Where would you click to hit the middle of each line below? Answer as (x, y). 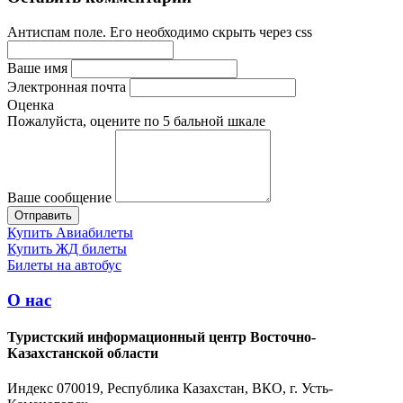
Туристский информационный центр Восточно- (161, 336)
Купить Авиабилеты (70, 232)
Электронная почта (67, 86)
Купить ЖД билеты (67, 248)
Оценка (31, 104)
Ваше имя (37, 67)
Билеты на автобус (64, 264)
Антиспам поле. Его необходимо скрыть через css (160, 31)
